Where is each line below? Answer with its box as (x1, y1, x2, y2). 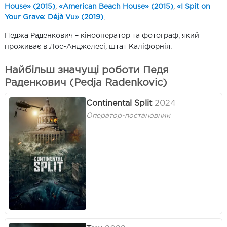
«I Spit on (177, 4, 210, 10)
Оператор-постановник (86, 112, 170, 119)
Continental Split (86, 99, 152, 107)
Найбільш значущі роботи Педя (5, 66, 169, 75)
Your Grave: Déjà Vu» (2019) (5, 14, 103, 21)
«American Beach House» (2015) (59, 4, 173, 10)
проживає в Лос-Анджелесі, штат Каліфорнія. (5, 44, 172, 50)
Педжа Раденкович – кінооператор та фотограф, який (5, 33, 199, 40)
